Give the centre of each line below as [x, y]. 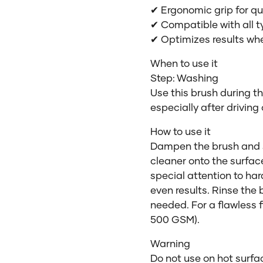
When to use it [184, 63]
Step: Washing [184, 78]
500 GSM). [175, 219]
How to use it [181, 131]
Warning [170, 243]
